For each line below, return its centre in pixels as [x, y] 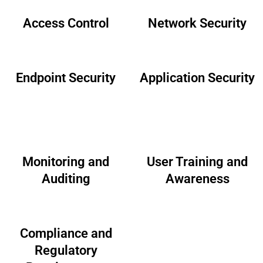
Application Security [197, 78]
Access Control [66, 23]
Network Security [197, 23]
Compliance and [66, 233]
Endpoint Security [66, 78]
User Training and [197, 162]
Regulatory [66, 250]
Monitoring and [66, 162]
